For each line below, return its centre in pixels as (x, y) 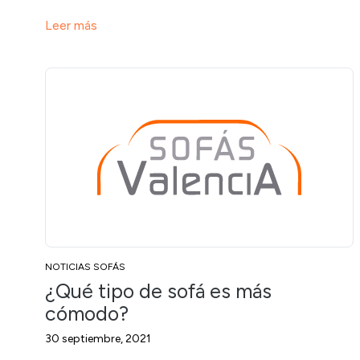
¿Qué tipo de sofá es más (158, 290)
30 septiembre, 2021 (98, 338)
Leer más (71, 25)
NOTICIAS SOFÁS (85, 266)
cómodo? (87, 313)
